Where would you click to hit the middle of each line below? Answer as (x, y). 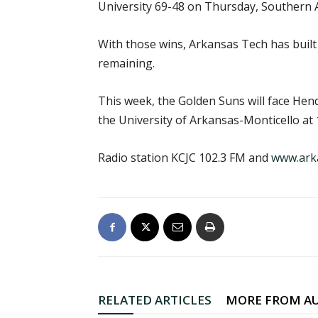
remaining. (126, 63)
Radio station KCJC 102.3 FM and (185, 158)
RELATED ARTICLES (155, 300)
